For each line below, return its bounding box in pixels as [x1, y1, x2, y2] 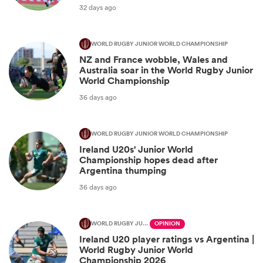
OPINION [154, 219, 180, 229]
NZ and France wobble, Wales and [79, 53, 228, 66]
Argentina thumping [79, 164, 167, 177]
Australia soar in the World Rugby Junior [79, 64, 253, 77]
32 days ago [79, 2, 116, 12]
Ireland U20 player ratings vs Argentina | [79, 233, 254, 246]
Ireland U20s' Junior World [79, 143, 193, 156]
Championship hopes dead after [79, 154, 218, 167]
